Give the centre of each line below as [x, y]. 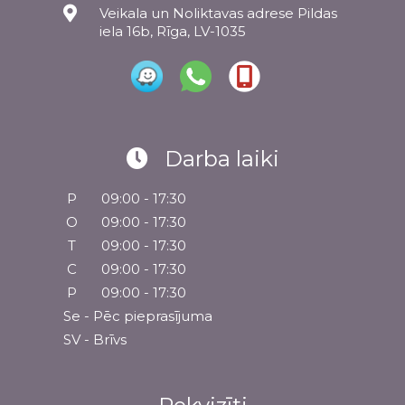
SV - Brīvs [95, 340]
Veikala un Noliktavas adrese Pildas [218, 14]
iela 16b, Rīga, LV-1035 [173, 32]
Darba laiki [221, 159]
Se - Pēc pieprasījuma [138, 316]
